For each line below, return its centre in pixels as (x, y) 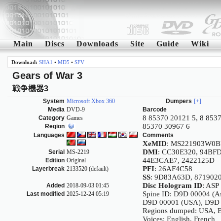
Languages (49, 135)
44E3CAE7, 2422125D (179, 161)
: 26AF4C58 (173, 169)
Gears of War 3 (47, 76)
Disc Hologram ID (172, 186)
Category (52, 118)
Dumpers (179, 101)
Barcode (155, 110)
